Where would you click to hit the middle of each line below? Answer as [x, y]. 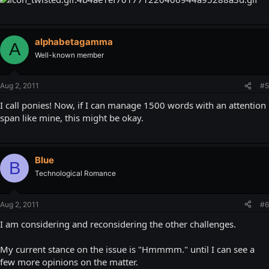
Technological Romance [75, 173]
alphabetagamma [74, 41]
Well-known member [69, 55]
